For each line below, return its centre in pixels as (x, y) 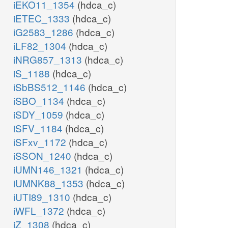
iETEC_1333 (43, 18)
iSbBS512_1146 (51, 87)
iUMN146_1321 (49, 169)
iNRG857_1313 (49, 60)
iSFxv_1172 (41, 142)
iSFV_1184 (39, 128)
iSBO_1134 (40, 101)
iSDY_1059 (39, 115)
